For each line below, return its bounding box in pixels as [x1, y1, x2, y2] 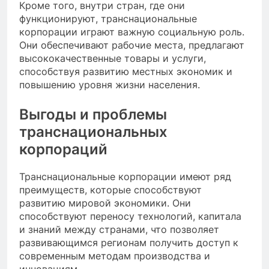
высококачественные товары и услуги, [19, 52, 206, 64]
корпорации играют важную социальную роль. [19, 25, 244, 38]
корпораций [19, 140, 107, 158]
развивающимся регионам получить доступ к [19, 236, 238, 249]
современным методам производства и [19, 249, 210, 262]
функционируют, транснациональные [19, 12, 197, 25]
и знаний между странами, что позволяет [19, 223, 219, 235]
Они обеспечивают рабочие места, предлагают [19, 38, 244, 51]
